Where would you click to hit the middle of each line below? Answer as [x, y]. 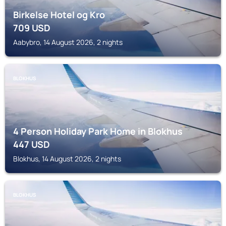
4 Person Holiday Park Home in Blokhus [98, 131]
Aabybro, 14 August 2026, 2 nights [68, 42]
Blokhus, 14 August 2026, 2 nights [67, 159]
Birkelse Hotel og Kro [59, 15]
